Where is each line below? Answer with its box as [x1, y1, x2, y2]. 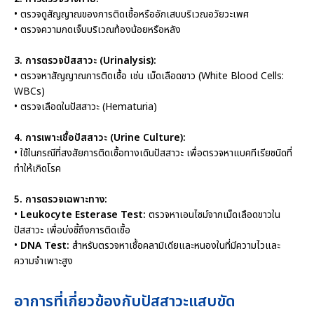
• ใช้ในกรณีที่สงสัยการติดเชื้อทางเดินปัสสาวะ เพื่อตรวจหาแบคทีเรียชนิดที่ [14, 146, 292, 161]
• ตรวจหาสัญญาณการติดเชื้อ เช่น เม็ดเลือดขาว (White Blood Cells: [14, 69, 284, 84]
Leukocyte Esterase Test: [20, 207, 146, 223]
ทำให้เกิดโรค [14, 161, 61, 177]
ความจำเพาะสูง [14, 254, 73, 269]
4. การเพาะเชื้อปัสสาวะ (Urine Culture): [14, 130, 186, 146]
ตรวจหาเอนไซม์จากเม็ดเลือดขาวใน [146, 207, 280, 223]
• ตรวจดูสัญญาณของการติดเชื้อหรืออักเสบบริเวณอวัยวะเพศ [14, 7, 249, 22]
